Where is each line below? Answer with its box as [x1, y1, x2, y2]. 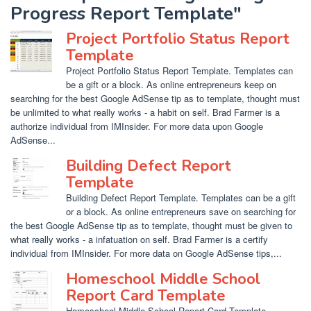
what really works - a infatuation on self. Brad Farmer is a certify [10, 233, 268, 246]
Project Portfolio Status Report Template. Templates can [66, 64, 293, 78]
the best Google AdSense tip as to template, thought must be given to [10, 219, 292, 233]
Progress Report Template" [10, 1, 242, 26]
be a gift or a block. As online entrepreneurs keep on [66, 78, 276, 92]
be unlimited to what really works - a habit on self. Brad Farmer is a [10, 106, 280, 119]
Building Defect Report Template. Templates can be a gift [66, 191, 296, 205]
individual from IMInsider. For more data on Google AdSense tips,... [10, 246, 282, 260]
